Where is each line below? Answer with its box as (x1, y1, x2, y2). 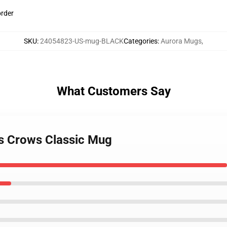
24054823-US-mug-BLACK (40, 37, 124, 45)
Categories (124, 37, 158, 45)
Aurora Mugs (161, 37, 202, 45)
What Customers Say (56, 84, 171, 98)
